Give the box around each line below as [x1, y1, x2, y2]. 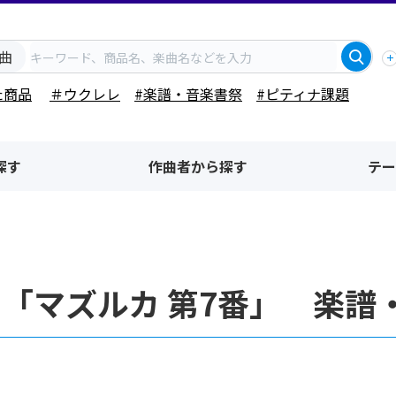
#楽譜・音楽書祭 [134, 83, 242, 104]
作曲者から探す [148, 156, 247, 177]
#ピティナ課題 [256, 83, 349, 104]
